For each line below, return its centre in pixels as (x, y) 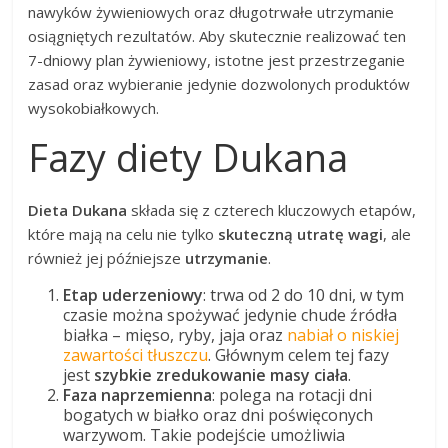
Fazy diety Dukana (188, 156)
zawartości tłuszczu (136, 354)
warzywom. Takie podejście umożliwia (204, 434)
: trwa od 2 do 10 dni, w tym (304, 294)
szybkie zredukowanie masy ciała (221, 374)
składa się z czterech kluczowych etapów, (272, 209)
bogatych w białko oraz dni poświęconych (218, 414)
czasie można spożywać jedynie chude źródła (230, 314)
